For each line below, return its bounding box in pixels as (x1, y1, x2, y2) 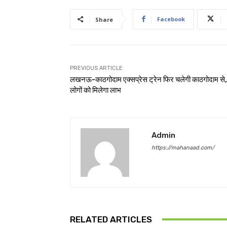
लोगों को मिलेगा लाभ (70, 85, 121, 95)
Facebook (157, 15, 185, 23)
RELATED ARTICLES (70, 214, 152, 224)
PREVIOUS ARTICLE (70, 64, 123, 71)
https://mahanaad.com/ (152, 144, 214, 151)
